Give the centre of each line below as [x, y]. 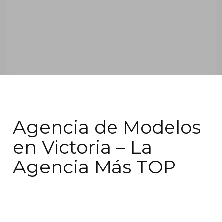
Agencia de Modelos [107, 127]
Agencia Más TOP [95, 167]
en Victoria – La [83, 147]
